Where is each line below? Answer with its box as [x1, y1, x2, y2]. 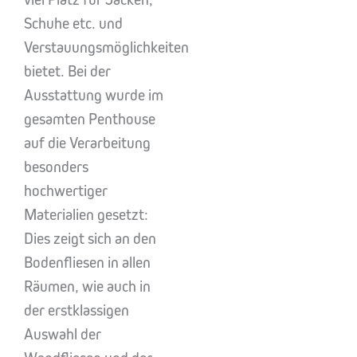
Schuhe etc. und [24, 14, 123, 33]
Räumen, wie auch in [24, 277, 151, 296]
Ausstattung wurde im [24, 86, 163, 104]
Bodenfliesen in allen [24, 253, 151, 272]
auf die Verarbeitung [24, 134, 151, 152]
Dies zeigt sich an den [24, 229, 156, 248]
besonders [24, 158, 88, 176]
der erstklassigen [24, 301, 129, 320]
